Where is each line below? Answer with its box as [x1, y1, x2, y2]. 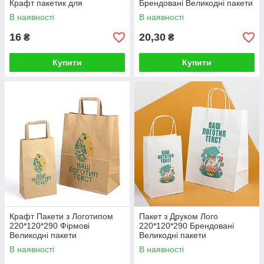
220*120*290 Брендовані [139, 221, 234, 230]
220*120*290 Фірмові [9, 221, 90, 230]
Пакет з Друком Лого [139, 212, 218, 221]
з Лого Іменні [139, 8, 189, 17]
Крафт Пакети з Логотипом [9, 212, 113, 221]
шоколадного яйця [9, 8, 81, 17]
